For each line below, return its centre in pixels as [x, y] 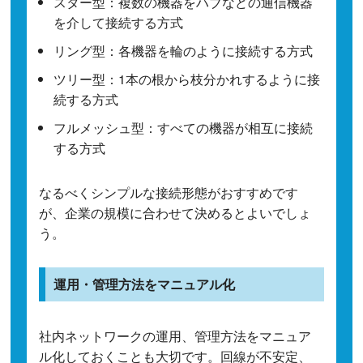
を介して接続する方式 [119, 23]
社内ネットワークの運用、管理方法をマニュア [175, 336]
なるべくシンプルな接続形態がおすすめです [169, 193]
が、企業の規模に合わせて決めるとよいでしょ [175, 213]
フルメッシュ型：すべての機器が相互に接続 [184, 128]
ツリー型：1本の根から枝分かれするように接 [187, 79]
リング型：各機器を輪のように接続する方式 [184, 51]
